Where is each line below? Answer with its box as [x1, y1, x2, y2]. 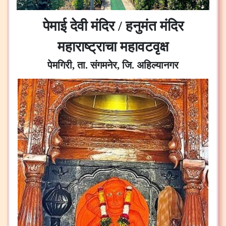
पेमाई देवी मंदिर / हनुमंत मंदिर [42, 18, 184, 34]
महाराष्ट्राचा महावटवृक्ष [58, 39, 168, 55]
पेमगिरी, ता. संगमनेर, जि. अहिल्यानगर [47, 60, 179, 71]
